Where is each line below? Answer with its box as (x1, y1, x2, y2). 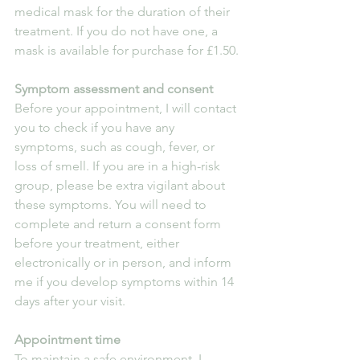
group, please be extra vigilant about (14, 177, 228, 193)
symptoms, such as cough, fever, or (14, 138, 218, 154)
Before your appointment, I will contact (14, 100, 239, 116)
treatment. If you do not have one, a (14, 22, 221, 39)
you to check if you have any (14, 119, 178, 135)
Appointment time (14, 331, 121, 347)
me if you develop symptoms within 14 (14, 273, 237, 289)
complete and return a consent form (14, 215, 224, 231)
